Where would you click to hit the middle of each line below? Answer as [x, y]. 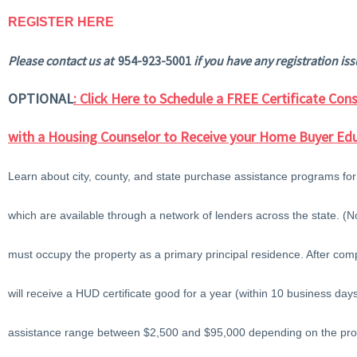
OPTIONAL [41, 99]
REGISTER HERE [61, 22]
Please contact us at [63, 61]
